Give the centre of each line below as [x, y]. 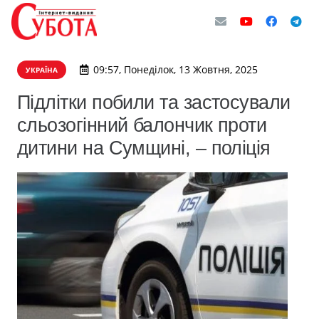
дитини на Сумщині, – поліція [144, 148]
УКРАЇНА [42, 70]
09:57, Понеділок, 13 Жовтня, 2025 [175, 69]
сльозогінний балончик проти [142, 125]
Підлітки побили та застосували [154, 102]
